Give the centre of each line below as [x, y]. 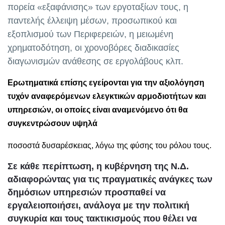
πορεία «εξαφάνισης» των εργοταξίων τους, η [98, 7]
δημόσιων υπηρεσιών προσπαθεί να [87, 193]
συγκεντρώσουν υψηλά [52, 124]
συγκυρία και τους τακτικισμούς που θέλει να [102, 219]
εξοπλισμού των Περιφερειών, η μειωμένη [90, 34]
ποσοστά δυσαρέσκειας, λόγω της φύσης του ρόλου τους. [109, 146]
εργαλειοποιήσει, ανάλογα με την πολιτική [98, 206]
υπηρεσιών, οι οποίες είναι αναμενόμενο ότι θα [98, 110]
